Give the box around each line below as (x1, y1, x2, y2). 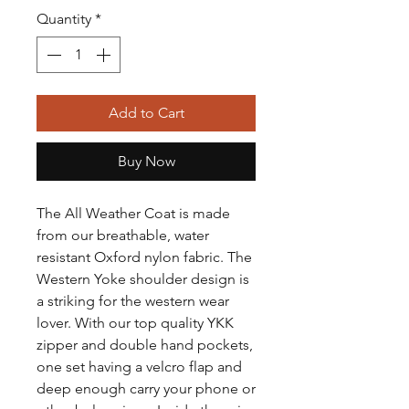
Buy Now (117, 152, 175, 171)
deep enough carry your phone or (37, 380, 256, 398)
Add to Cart (108, 104, 184, 122)
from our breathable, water (37, 226, 209, 245)
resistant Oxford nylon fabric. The (37, 248, 252, 267)
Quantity (37, 10, 91, 28)
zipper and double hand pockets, (37, 336, 253, 354)
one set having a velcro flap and (37, 358, 242, 376)
